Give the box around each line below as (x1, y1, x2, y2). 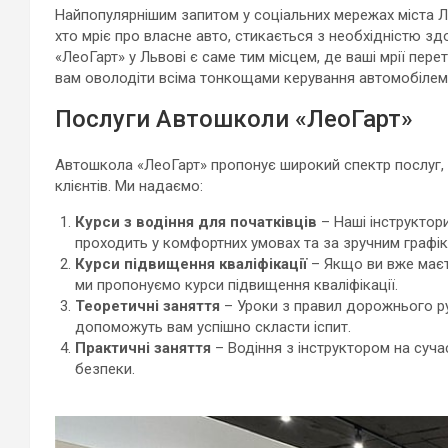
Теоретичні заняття (75, 296, 220, 315)
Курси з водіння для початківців (75, 212, 317, 231)
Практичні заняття (75, 338, 211, 357)
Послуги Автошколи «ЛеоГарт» (55, 104, 413, 133)
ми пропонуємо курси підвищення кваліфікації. (75, 275, 398, 294)
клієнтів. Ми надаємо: (55, 176, 203, 195)
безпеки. (75, 359, 135, 378)
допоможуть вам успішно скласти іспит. (75, 317, 351, 336)
